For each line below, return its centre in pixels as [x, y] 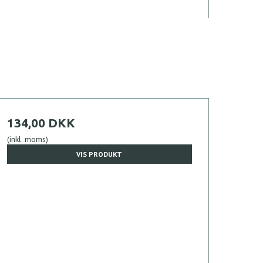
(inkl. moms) [27, 139]
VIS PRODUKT [100, 154]
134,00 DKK [41, 123]
